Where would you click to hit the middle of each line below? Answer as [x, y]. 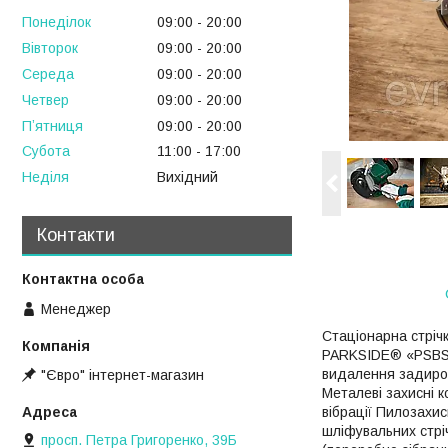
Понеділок [56, 22]
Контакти [76, 235]
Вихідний [187, 177]
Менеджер [76, 308]
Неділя [45, 177]
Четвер [45, 99]
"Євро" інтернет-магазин [122, 374]
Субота [46, 151]
